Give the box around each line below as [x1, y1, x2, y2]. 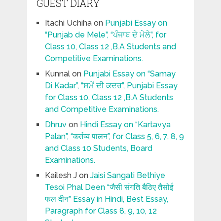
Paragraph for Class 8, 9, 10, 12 [44, 206, 157, 216]
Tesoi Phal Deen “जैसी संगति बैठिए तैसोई [44, 183, 173, 192]
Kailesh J [44, 171, 77, 181]
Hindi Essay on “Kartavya [79, 120, 171, 130]
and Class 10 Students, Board [44, 144, 152, 153]
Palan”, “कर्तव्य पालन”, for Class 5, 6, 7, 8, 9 [44, 132, 184, 142]
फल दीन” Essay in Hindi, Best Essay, [44, 194, 168, 204]
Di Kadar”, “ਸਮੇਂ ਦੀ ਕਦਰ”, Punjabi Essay [44, 81, 178, 91]
